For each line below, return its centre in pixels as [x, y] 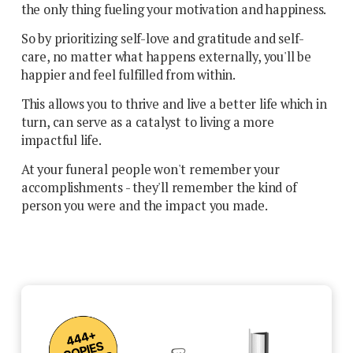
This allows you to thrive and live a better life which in [174, 104]
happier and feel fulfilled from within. [128, 75]
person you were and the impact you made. [144, 206]
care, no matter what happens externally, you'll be [166, 57]
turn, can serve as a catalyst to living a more [147, 122]
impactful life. [61, 140]
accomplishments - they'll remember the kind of [159, 188]
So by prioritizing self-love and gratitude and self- [162, 39]
